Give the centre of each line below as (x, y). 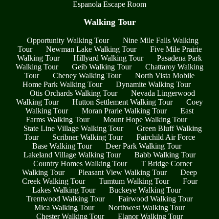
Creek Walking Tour (53, 181)
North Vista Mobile (165, 75)
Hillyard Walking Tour (108, 58)
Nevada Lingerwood (163, 93)
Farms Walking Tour (58, 119)
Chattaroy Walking (174, 66)
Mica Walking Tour (64, 207)
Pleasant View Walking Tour (122, 172)
